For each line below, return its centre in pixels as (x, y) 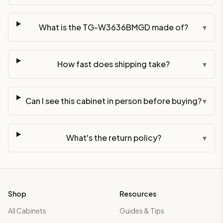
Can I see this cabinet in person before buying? (114, 101)
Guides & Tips (142, 211)
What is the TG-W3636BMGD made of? (114, 27)
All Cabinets (27, 211)
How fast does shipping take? (114, 64)
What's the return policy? (113, 137)
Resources (138, 194)
